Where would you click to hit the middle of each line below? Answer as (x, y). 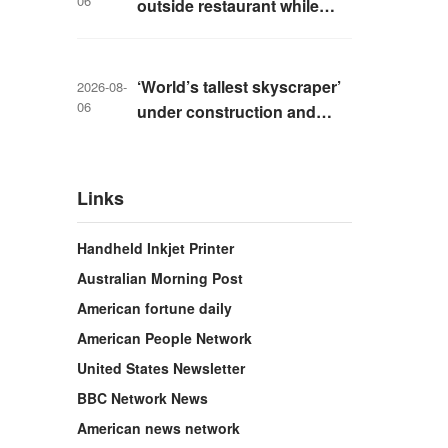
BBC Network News (142, 398)
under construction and (226, 111)
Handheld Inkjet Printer (155, 248)
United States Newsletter (161, 368)
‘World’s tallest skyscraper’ (239, 86)
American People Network (164, 338)
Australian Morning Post (160, 278)
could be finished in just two (243, 136)
